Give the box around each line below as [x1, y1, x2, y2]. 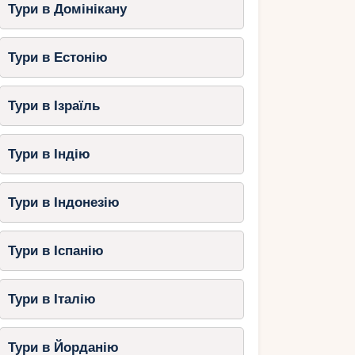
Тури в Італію [7, 292, 96, 307]
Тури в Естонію [7, 50, 108, 66]
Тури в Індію [7, 147, 90, 162]
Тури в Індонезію [7, 195, 120, 211]
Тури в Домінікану [7, 2, 127, 17]
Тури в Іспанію [7, 243, 104, 259]
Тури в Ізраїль [7, 98, 100, 114]
